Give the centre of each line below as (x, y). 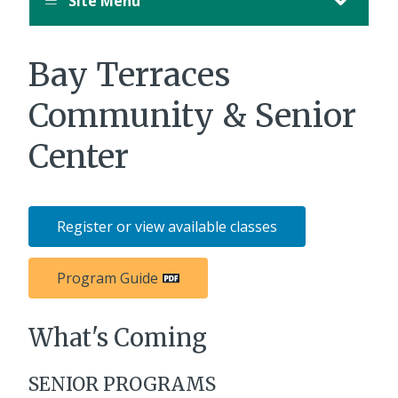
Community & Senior (192, 115)
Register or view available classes (167, 226)
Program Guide (107, 278)
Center (79, 156)
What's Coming (118, 337)
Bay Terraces (129, 75)
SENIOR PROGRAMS (122, 384)
